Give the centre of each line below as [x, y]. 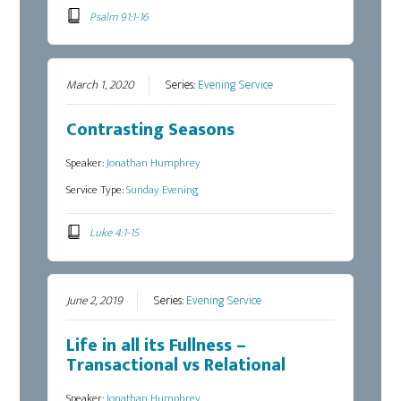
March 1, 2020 [101, 85]
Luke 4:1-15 [114, 232]
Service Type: [97, 190]
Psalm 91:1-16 [119, 17]
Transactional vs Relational [176, 366]
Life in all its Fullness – [157, 346]
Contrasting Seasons [151, 130]
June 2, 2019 [95, 301]
